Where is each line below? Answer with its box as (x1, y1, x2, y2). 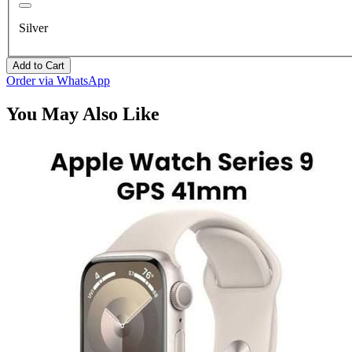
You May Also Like (6, 104, 159, 125)
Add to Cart (13, 60, 64, 72)
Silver (19, 21, 48, 35)
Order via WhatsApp (6, 74, 110, 88)
